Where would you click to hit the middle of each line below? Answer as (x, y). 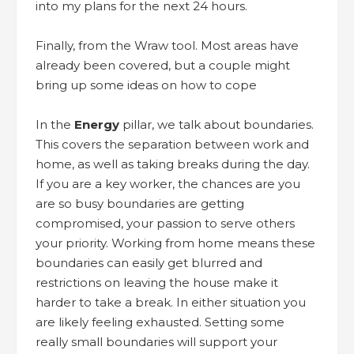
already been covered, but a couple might (163, 65)
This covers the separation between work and (172, 144)
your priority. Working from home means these (175, 243)
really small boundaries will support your (156, 341)
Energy (97, 124)
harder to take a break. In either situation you (171, 302)
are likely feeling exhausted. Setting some (160, 322)
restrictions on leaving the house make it (157, 282)
